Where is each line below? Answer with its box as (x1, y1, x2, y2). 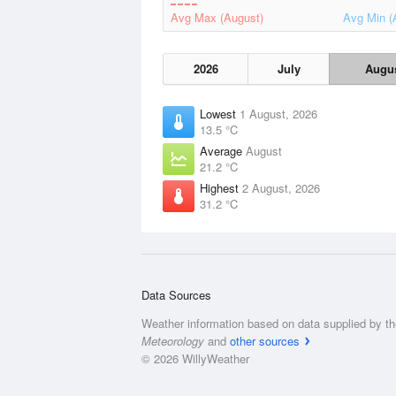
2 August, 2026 (242, 179, 320, 196)
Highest (200, 179, 242, 196)
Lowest (200, 105, 240, 122)
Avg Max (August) (171, 9, 263, 26)
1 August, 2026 (240, 105, 317, 122)
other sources (230, 332, 300, 349)
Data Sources (141, 286, 211, 303)
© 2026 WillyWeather (141, 350, 249, 367)
